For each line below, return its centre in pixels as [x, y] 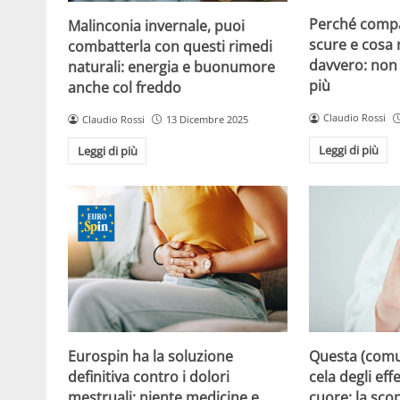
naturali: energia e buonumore [171, 67]
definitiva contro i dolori [149, 377]
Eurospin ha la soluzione [150, 357]
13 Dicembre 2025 [207, 119]
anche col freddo [125, 87]
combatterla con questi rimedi [170, 46]
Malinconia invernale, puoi [156, 25]
